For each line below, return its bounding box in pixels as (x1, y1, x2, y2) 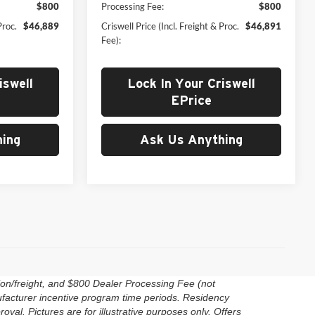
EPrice (171, 93, 212, 107)
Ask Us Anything (140, 132, 243, 146)
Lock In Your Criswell (127, 76, 255, 90)
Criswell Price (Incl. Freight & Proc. (101, 20, 240, 32)
